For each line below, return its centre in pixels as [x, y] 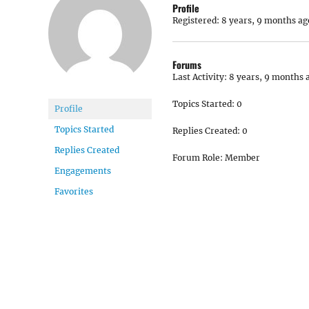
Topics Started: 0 [207, 104]
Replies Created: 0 [210, 131]
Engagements [83, 171]
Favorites [74, 191]
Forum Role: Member [216, 158]
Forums [187, 64]
